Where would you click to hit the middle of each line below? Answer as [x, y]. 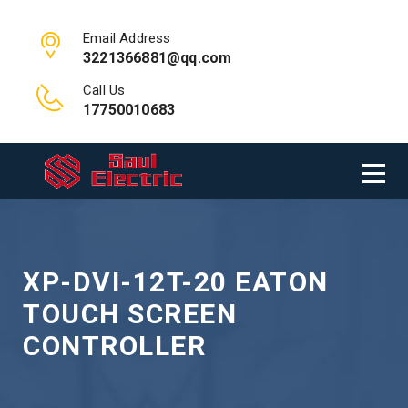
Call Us [104, 90]
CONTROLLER [114, 346]
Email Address [127, 38]
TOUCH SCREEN [130, 314]
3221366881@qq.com [158, 58]
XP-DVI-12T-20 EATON [176, 282]
